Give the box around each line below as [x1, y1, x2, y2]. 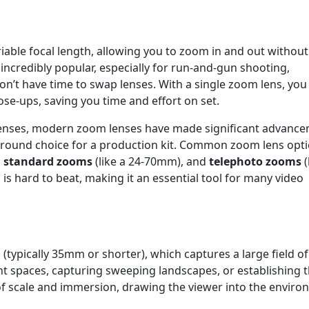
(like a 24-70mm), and [92, 154, 209, 170]
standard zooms [3, 154, 92, 170]
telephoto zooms [209, 154, 301, 170]
